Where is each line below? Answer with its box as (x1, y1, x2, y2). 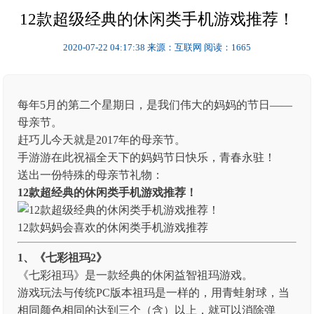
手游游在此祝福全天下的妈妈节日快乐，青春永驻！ (18, 151, 276, 163)
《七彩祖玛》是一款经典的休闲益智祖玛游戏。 (18, 269, 254, 281)
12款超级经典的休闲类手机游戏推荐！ (20, 11, 294, 28)
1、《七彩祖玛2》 (18, 252, 108, 264)
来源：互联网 (147, 42, 202, 53)
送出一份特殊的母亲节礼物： (18, 169, 164, 181)
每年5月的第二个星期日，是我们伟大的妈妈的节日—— (18, 99, 293, 111)
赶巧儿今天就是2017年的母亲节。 (18, 134, 186, 146)
